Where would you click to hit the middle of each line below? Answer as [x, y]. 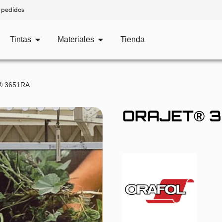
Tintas [21, 39]
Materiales [76, 39]
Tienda [133, 39]
